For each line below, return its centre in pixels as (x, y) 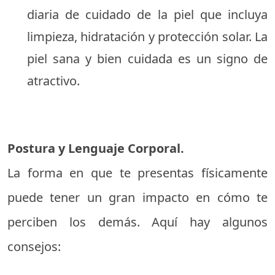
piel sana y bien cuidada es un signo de (147, 59)
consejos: (34, 246)
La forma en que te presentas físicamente (137, 173)
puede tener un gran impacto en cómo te (137, 197)
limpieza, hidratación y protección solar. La (147, 37)
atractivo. (53, 81)
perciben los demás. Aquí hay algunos (137, 222)
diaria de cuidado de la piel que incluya (147, 14)
